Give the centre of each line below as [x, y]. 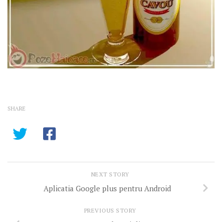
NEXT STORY [111, 174]
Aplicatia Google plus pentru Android [107, 189]
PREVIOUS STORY [111, 210]
